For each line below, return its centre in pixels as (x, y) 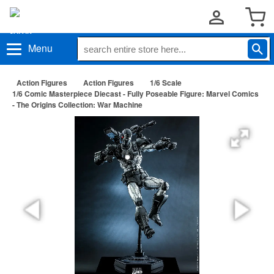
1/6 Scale (166, 83)
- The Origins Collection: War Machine (77, 105)
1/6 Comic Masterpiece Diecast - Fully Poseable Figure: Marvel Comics (135, 94)
